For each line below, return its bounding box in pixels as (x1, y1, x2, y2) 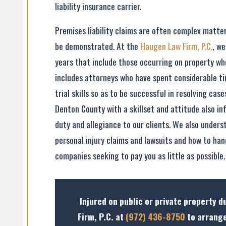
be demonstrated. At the (55, 39, 141, 53)
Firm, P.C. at (78, 210, 126, 223)
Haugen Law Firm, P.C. (140, 39, 213, 53)
